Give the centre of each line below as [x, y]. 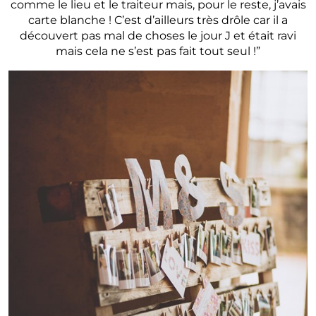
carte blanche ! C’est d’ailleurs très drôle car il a [158, 20]
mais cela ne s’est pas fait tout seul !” [158, 51]
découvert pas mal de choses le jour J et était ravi [158, 36]
